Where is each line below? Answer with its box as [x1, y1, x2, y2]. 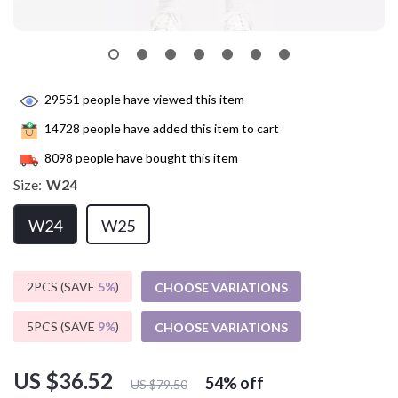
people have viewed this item [80, 92, 244, 107]
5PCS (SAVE [27, 319, 98, 334]
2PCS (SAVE [27, 279, 98, 294]
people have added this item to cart [80, 121, 279, 137]
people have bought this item [73, 150, 238, 166]
